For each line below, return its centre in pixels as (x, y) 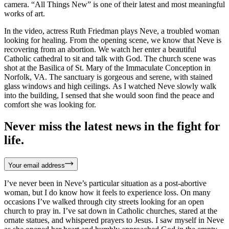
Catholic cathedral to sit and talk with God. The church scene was (110, 58)
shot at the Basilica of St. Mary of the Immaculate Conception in (107, 67)
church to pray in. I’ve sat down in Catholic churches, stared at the (111, 211)
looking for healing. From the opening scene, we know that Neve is (113, 40)
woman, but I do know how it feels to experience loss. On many (107, 192)
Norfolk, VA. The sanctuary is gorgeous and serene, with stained (108, 77)
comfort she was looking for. (50, 104)
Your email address (37, 165)
